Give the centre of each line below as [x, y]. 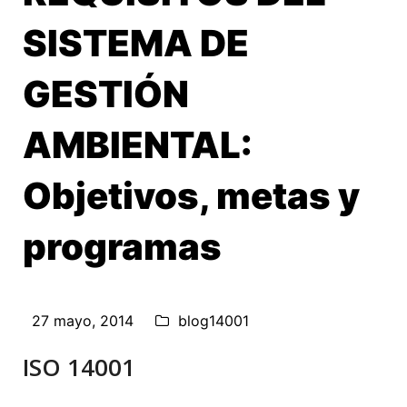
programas [122, 246]
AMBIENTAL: [138, 144]
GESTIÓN [106, 94]
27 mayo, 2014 [83, 320]
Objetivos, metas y [191, 195]
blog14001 [213, 320]
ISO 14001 [79, 367]
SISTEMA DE [136, 43]
